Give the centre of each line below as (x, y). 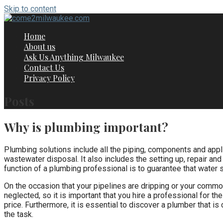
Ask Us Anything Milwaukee (74, 57)
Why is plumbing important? (86, 127)
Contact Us (44, 67)
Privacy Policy (49, 78)
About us (40, 47)
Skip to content (30, 9)
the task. (19, 214)
